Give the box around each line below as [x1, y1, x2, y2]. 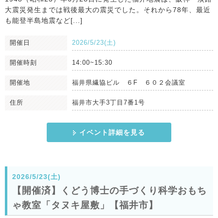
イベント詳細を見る [79, 128, 145, 137]
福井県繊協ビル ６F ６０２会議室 [72, 79, 185, 87]
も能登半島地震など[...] [5, 17, 83, 25]
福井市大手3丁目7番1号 [72, 99, 145, 107]
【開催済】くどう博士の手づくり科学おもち [12, 185, 207, 196]
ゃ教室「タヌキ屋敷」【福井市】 [12, 200, 158, 211]
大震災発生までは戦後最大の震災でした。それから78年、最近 [5, 6, 211, 14]
